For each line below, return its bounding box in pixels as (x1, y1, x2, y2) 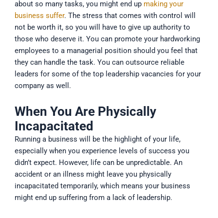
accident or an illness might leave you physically (15, 169, 171, 179)
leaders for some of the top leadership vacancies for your (15, 70, 201, 79)
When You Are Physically (15, 104, 156, 119)
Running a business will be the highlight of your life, (15, 134, 181, 144)
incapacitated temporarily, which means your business (15, 181, 190, 190)
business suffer (15, 11, 64, 20)
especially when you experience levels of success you (15, 146, 189, 155)
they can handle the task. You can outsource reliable (15, 58, 184, 67)
